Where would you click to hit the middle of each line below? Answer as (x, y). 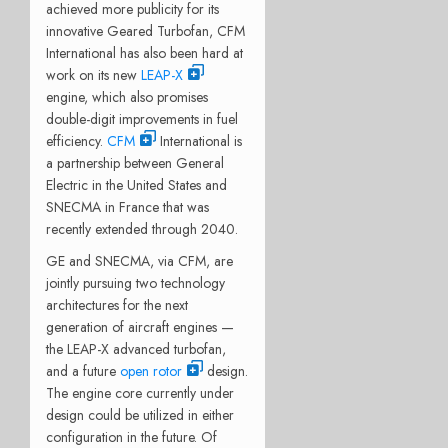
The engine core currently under (140, 392)
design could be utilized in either (140, 414)
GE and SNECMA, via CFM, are (139, 260)
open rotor (151, 370)
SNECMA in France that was (127, 206)
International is (199, 140)
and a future (83, 370)
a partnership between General (135, 162)
